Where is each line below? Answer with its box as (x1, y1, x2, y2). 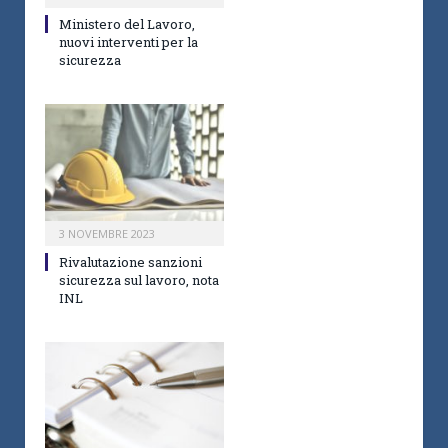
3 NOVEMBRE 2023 (59, 226, 155, 242)
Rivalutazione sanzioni (59, 253, 202, 272)
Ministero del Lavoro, (59, 15, 195, 34)
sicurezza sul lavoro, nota (59, 271, 219, 290)
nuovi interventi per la (59, 33, 198, 52)
